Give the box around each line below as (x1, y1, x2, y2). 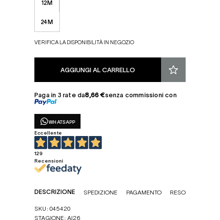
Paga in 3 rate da (34, 90, 85, 99)
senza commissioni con (105, 90, 177, 99)
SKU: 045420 (34, 204, 71, 213)
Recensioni (34, 157, 63, 164)
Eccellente (34, 129, 62, 136)
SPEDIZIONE (83, 188, 118, 196)
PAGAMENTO (126, 188, 162, 196)
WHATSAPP (49, 118, 76, 125)
